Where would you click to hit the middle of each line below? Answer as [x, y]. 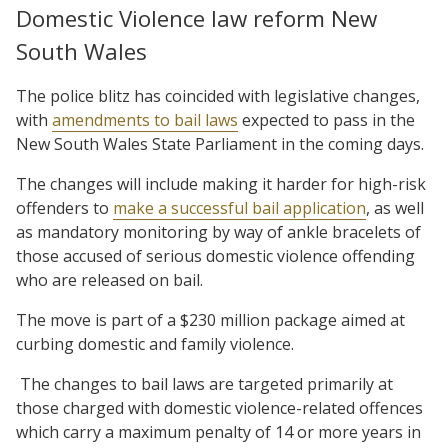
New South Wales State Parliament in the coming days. [220, 143]
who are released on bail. [109, 279]
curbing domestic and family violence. [155, 343]
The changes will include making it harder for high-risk [221, 183]
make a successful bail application [239, 207]
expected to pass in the [328, 119]
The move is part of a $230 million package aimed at [210, 319]
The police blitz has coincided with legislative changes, [218, 95]
